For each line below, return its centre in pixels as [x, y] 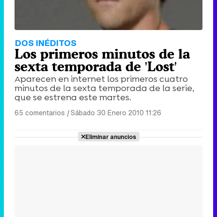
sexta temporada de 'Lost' [96, 66]
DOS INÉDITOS [46, 43]
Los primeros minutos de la [102, 54]
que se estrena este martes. [73, 97]
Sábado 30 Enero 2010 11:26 [116, 112]
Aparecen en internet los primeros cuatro [101, 79]
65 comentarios [40, 112]
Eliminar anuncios [110, 136]
